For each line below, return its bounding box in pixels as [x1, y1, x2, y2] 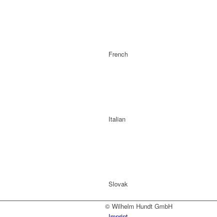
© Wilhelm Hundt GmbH [105, 201, 172, 211]
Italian [108, 114, 125, 124]
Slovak [108, 179, 128, 189]
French [108, 49, 128, 59]
